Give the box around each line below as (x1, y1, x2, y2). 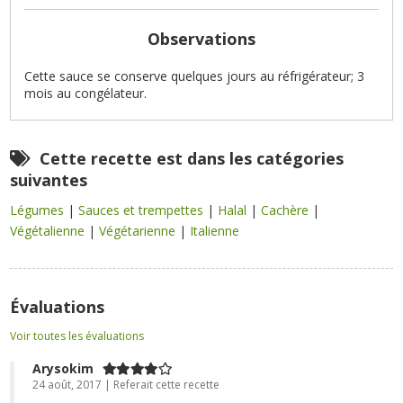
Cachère (261, 201, 313, 219)
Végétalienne (10, 222, 89, 240)
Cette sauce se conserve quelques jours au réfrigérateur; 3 (24, 67, 365, 85)
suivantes (10, 169, 88, 192)
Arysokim (32, 360, 98, 378)
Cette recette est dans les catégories (35, 148, 345, 170)
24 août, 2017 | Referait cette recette (32, 377, 220, 393)
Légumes (10, 201, 68, 219)
